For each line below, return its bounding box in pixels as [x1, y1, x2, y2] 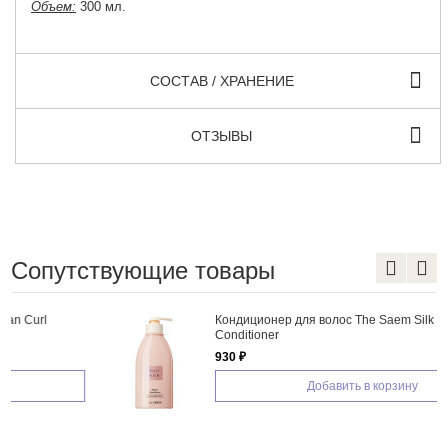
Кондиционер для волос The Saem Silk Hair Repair [133, 312, 419, 327]
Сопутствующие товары [10, 256, 275, 284]
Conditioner [133, 327, 198, 342]
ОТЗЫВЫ [191, 127, 253, 144]
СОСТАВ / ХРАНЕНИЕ [149, 72, 294, 89]
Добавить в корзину [225, 378, 337, 393]
